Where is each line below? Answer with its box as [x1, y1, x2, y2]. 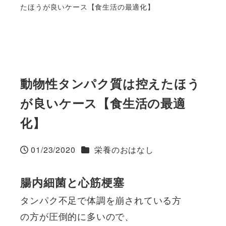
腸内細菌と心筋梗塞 [20, 174, 125, 190]
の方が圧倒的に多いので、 [20, 209, 134, 222]
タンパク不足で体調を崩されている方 [20, 193, 182, 206]
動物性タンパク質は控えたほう [20, 74, 200, 92]
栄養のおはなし [94, 143, 154, 155]
